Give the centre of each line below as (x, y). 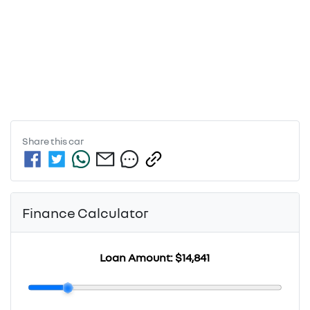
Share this (45, 141)
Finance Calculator (85, 213)
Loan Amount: (138, 258)
